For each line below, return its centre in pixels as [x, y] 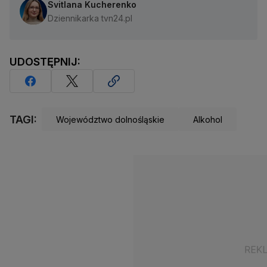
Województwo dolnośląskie [110, 119]
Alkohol [208, 119]
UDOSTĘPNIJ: [45, 62]
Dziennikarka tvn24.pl [90, 18]
